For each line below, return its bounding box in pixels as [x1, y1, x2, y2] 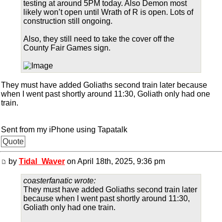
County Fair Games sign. [23, 44, 111, 52]
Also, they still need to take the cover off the [23, 35, 174, 43]
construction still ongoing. [23, 17, 112, 25]
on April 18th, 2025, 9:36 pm [65, 157, 165, 166]
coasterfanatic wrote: [23, 176, 96, 185]
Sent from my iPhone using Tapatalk [1, 125, 127, 134]
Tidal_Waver [19, 157, 65, 166]
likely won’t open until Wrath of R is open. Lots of [23, 8, 193, 16]
